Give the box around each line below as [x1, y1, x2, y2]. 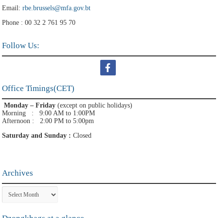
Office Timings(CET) [2, 83, 75, 93]
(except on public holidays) [57, 101, 133, 109]
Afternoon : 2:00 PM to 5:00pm [2, 117, 94, 125]
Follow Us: [2, 40, 40, 50]
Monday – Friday [4, 101, 58, 109]
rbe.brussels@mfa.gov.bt [22, 4, 91, 12]
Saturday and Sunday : [2, 131, 73, 139]
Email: [2, 4, 23, 12]
